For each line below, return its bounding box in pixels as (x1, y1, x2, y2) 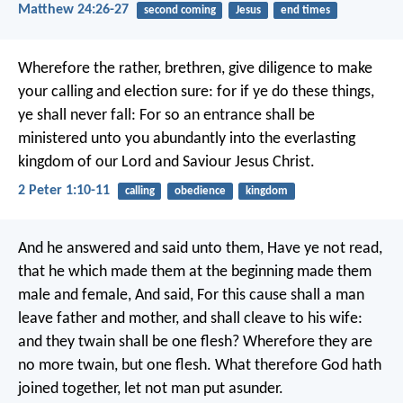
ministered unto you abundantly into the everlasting (18, 130, 355, 148)
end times (280, 4, 330, 17)
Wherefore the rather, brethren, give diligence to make (18, 59, 372, 77)
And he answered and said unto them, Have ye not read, (18, 240, 382, 258)
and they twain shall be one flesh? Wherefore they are (18, 334, 372, 352)
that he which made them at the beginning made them (18, 264, 372, 282)
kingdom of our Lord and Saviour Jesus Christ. (18, 153, 315, 171)
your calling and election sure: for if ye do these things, (18, 83, 374, 101)
